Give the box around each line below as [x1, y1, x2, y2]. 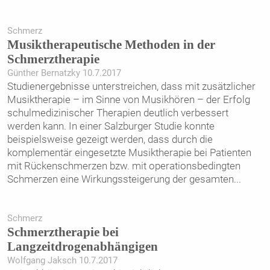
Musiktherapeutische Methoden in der [7, 38, 215, 52]
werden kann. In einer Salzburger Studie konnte [7, 120, 215, 133]
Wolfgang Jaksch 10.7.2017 [7, 254, 118, 266]
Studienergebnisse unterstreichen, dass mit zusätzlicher [7, 80, 256, 93]
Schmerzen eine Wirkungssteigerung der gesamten [7, 173, 234, 186]
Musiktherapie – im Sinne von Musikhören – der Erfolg [7, 93, 250, 106]
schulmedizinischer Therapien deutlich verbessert [7, 107, 228, 119]
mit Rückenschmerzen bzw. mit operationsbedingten [7, 160, 240, 172]
